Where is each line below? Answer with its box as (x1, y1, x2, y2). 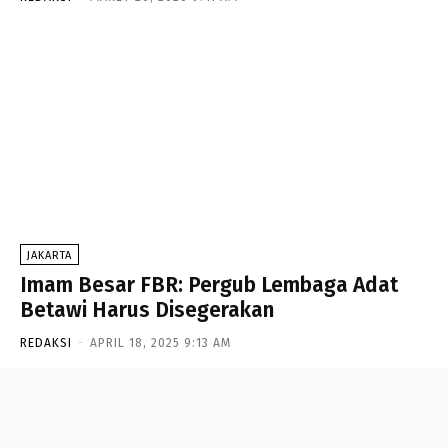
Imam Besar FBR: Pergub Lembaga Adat (20, 271, 398, 298)
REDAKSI (20, 335, 72, 350)
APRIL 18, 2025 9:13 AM (90, 335, 231, 350)
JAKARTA (27, 248, 72, 262)
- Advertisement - (180, 381, 268, 394)
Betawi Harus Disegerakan (20, 296, 274, 323)
